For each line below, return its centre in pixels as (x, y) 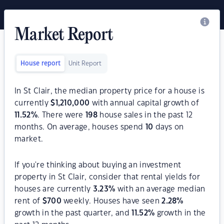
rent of (28, 201)
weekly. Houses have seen (111, 201)
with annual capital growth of (144, 103)
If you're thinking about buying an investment (98, 165)
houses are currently (54, 189)
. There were (61, 115)
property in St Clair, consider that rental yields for (107, 177)
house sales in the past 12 (145, 115)
